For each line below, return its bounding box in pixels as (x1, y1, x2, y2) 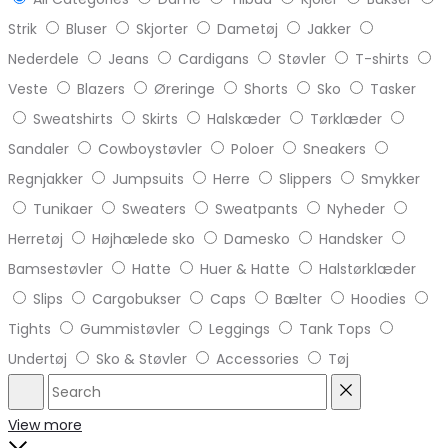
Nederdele (8, 48, 79, 69)
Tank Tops (299, 318, 371, 339)
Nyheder (327, 198, 385, 219)
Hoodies (351, 288, 406, 309)
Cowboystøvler (98, 138, 202, 159)
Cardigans (178, 48, 249, 69)
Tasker (370, 78, 416, 99)
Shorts (244, 78, 288, 99)
